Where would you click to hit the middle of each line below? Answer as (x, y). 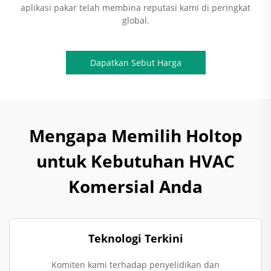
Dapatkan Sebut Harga (135, 63)
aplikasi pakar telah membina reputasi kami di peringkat (135, 8)
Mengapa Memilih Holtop (135, 135)
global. (135, 20)
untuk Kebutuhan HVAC (135, 161)
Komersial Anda (135, 186)
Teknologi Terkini (135, 238)
